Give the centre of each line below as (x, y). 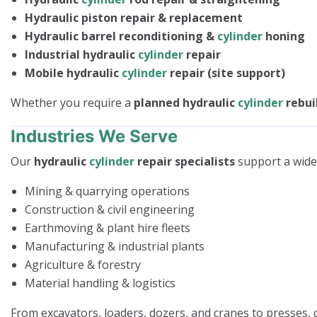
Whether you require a (72, 102)
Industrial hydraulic (81, 54)
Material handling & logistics (100, 283)
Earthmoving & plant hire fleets (108, 227)
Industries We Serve (94, 136)
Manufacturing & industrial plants (115, 246)
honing (284, 36)
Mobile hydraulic (73, 73)
